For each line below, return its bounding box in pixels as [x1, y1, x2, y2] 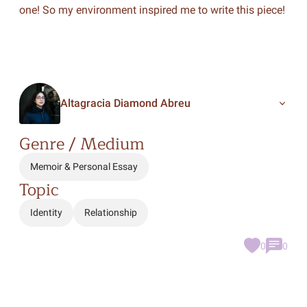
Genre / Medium [19, 130, 145, 158]
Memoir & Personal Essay [29, 161, 138, 172]
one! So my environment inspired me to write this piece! [19, 3, 285, 16]
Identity [29, 207, 62, 218]
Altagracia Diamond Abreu [60, 97, 191, 110]
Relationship [84, 207, 137, 218]
